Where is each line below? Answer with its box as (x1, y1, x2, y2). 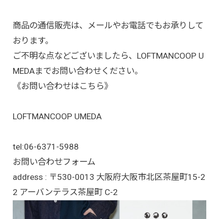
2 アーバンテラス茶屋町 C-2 (12, 187, 118, 197)
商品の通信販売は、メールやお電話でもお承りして (12, 20, 203, 30)
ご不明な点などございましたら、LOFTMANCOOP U (12, 50, 204, 61)
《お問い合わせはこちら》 (12, 81, 112, 91)
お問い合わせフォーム (12, 156, 95, 167)
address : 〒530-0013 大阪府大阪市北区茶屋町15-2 (12, 172, 205, 182)
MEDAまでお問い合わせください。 (12, 66, 143, 76)
